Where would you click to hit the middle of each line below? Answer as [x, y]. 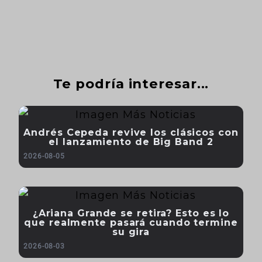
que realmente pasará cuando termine [131, 222]
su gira [131, 232]
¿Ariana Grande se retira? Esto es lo [131, 213]
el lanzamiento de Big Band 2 [131, 142]
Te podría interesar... [131, 83]
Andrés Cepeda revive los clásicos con [131, 132]
